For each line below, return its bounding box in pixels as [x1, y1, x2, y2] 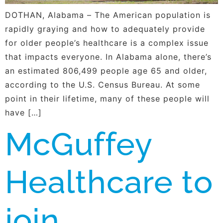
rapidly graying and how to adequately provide [5, 24, 205, 34]
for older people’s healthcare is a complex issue [5, 38, 209, 48]
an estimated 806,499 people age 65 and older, [5, 66, 207, 76]
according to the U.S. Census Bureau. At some [5, 80, 200, 90]
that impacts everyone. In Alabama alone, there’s [5, 52, 212, 62]
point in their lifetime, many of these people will [5, 94, 210, 104]
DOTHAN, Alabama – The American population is [5, 10, 211, 20]
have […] [5, 108, 42, 118]
